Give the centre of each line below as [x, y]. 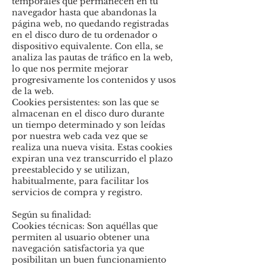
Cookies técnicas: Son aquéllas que [85, 226]
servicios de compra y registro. [77, 192]
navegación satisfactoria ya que [78, 248]
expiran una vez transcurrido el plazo [92, 159]
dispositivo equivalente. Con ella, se [88, 46]
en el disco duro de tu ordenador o [85, 35]
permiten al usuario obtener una [81, 237]
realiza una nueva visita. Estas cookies [92, 147]
